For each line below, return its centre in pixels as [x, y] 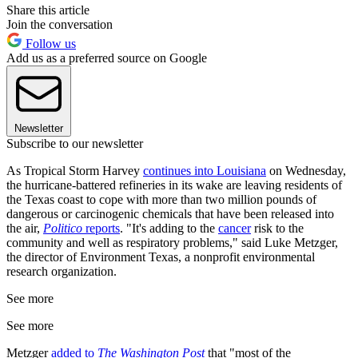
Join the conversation [60, 24]
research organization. [62, 271]
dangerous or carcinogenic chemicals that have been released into [170, 213]
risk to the [277, 228]
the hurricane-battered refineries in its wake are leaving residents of [174, 185]
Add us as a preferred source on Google [107, 58]
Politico [63, 228]
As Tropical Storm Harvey [75, 170]
